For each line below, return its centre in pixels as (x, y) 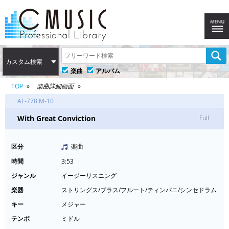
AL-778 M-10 (36, 101)
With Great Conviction (56, 119)
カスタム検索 (24, 62)
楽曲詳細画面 (55, 86)
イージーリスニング (92, 176)
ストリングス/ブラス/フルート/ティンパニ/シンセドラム (142, 190)
